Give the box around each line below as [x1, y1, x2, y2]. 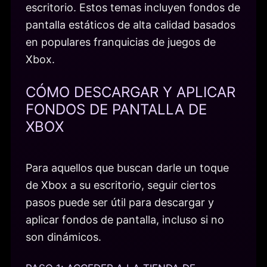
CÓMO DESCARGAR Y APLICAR [26, 83, 235, 101]
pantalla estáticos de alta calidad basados [26, 18, 235, 32]
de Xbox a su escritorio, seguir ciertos [26, 178, 216, 191]
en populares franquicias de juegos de [26, 36, 216, 49]
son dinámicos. [26, 230, 101, 243]
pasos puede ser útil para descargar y [26, 195, 214, 209]
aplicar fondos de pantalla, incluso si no [26, 213, 224, 226]
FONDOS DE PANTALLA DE [26, 100, 207, 118]
